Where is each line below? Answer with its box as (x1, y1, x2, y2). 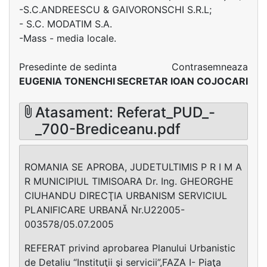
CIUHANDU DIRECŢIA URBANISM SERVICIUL (24, 189, 227, 201)
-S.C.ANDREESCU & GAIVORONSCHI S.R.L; (19, 4, 212, 15)
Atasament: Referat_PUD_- (35, 104, 216, 122)
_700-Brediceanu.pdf (35, 120, 181, 138)
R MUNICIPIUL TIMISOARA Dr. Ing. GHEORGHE (24, 175, 234, 187)
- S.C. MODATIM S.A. (19, 18, 112, 30)
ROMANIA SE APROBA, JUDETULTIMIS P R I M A (24, 160, 242, 173)
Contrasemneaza (172, 61, 248, 73)
